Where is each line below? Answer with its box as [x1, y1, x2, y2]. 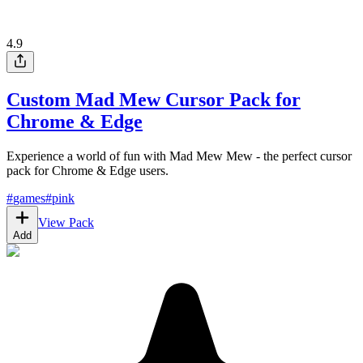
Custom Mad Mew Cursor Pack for [6, 88, 301, 110]
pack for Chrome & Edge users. [6, 163, 169, 177]
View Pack [38, 215, 94, 229]
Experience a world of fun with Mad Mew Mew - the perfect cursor [6, 148, 352, 163]
